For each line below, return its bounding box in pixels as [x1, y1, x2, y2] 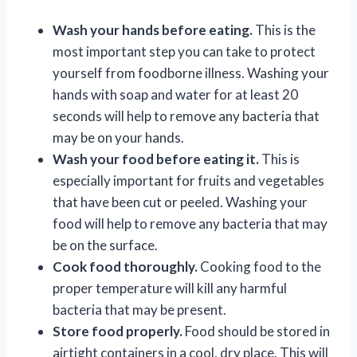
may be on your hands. [53, 128, 184, 146]
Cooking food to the [198, 257, 321, 275]
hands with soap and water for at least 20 [53, 85, 298, 103]
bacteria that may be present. [53, 300, 226, 318]
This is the [253, 21, 316, 38]
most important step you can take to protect [53, 42, 316, 60]
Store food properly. [53, 322, 182, 339]
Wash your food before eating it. [53, 150, 259, 167]
